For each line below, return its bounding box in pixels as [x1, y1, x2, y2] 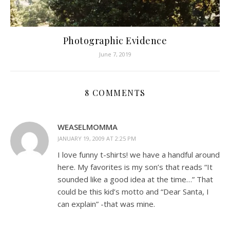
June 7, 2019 [99, 50, 131, 58]
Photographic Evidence [63, 34, 167, 47]
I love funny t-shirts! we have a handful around [57, 149, 220, 160]
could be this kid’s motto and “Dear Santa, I [57, 186, 209, 197]
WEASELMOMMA [57, 122, 118, 132]
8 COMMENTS [84, 87, 146, 98]
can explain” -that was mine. [57, 199, 155, 209]
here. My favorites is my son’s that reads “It [57, 162, 213, 172]
